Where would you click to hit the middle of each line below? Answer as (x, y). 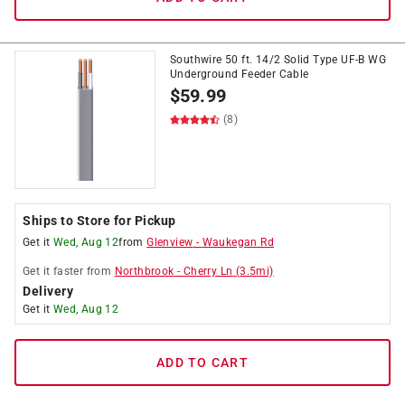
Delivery (48, 291)
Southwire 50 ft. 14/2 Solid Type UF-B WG (278, 60)
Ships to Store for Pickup (99, 221)
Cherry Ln (208, 271)
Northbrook (144, 271)
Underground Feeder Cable (240, 74)
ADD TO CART (202, 363)
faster (68, 271)
